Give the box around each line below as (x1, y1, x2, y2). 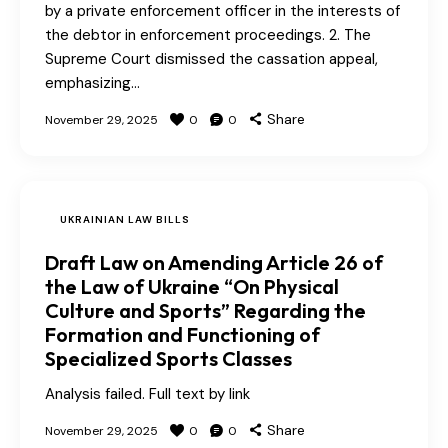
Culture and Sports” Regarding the (45, 298, 366, 324)
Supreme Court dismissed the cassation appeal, (45, 49, 378, 70)
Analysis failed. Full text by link (45, 384, 250, 405)
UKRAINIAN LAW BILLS (60, 213, 190, 227)
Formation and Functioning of (45, 322, 320, 348)
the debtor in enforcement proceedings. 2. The (45, 25, 371, 46)
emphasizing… (45, 73, 140, 94)
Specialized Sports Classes (45, 346, 292, 372)
